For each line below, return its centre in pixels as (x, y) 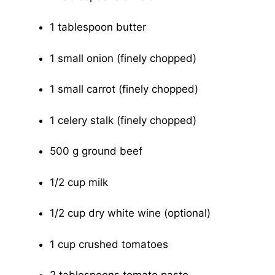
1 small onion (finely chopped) (123, 58)
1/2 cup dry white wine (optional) (130, 213)
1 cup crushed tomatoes (109, 244)
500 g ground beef (96, 151)
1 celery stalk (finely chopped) (123, 120)
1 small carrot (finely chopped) (124, 89)
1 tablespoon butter (98, 27)
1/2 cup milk (79, 182)
